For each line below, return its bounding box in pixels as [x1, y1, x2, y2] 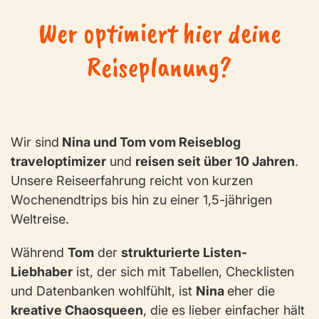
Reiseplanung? [87, 49, 232, 85]
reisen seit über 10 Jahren [135, 154, 295, 169]
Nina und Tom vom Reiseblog [59, 135, 241, 150]
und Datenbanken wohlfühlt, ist [11, 283, 196, 299]
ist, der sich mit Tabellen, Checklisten [73, 264, 294, 280]
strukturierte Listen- [121, 245, 247, 261]
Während [11, 245, 68, 261]
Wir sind [11, 135, 59, 150]
